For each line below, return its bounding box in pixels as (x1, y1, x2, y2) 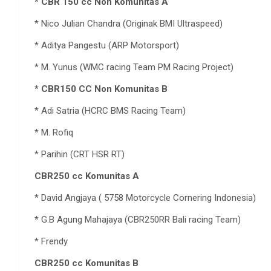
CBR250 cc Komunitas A (34, 170, 139, 181)
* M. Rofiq (34, 126, 73, 138)
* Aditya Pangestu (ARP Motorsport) (34, 39, 179, 51)
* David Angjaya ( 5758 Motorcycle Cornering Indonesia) (34, 192, 256, 203)
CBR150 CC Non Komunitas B (41, 83, 168, 94)
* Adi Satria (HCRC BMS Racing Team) (34, 105, 186, 116)
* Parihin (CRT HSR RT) (34, 148, 125, 160)
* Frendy (34, 235, 68, 247)
